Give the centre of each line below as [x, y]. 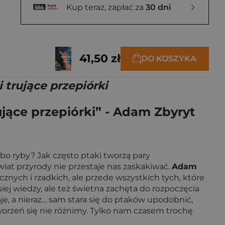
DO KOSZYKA [169, 59]
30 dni [158, 7]
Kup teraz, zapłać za [106, 7]
